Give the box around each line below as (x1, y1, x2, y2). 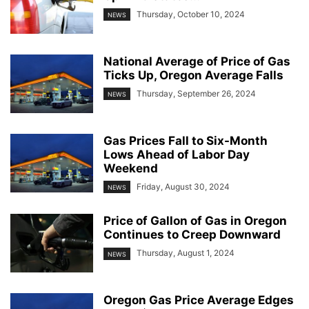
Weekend (103, 161, 158, 176)
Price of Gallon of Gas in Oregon (103, 214, 287, 228)
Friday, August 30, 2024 (137, 181, 230, 192)
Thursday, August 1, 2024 (137, 248, 235, 259)
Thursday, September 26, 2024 (137, 88, 256, 99)
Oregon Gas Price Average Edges (103, 293, 294, 308)
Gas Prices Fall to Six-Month (103, 134, 268, 148)
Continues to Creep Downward (103, 228, 281, 242)
